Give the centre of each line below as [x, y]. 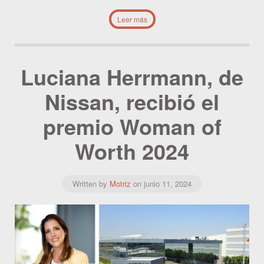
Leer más [132, 19]
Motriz [120, 184]
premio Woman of [132, 126]
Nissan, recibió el [132, 102]
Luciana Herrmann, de [132, 77]
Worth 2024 [132, 151]
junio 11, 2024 [168, 184]
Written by [91, 184]
